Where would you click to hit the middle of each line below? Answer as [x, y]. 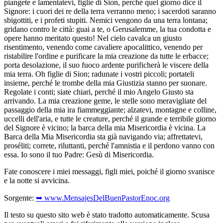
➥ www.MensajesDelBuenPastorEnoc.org [103, 198]
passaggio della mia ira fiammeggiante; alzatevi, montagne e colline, [110, 110]
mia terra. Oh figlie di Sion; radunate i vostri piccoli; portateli [99, 74]
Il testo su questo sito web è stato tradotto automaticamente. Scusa [107, 215]
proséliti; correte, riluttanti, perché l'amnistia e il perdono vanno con [109, 145]
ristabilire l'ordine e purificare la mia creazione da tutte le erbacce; [106, 56]
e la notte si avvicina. [37, 180]
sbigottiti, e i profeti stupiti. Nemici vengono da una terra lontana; [106, 20]
